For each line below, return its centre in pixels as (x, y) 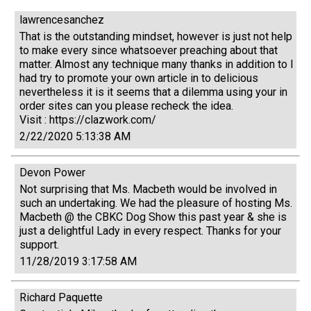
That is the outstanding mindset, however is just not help (156, 37)
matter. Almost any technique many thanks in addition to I (157, 65)
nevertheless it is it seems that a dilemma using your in (153, 92)
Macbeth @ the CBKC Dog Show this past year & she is (153, 217)
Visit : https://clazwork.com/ (88, 120)
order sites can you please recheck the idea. (126, 106)
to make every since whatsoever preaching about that (149, 51)
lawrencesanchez (62, 20)
